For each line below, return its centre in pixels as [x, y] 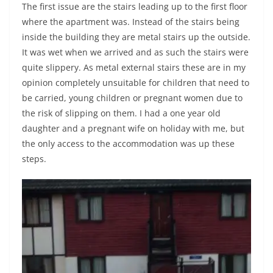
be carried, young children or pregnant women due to [132, 98]
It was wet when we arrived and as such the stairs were [135, 52]
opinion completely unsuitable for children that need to [136, 83]
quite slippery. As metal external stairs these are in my [134, 67]
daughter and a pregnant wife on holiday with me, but [133, 128]
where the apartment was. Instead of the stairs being [131, 22]
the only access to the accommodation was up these [128, 144]
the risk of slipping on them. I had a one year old [121, 113]
